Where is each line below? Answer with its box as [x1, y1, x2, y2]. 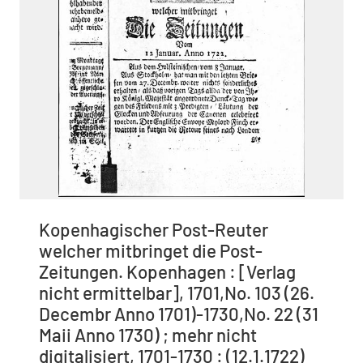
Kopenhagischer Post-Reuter [39, 218, 268, 240]
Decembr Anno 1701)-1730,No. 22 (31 [39, 302, 318, 324]
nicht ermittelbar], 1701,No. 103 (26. [39, 281, 314, 303]
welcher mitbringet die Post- [39, 239, 263, 261]
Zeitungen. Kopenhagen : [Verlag [39, 260, 296, 282]
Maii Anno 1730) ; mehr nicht [39, 323, 257, 345]
